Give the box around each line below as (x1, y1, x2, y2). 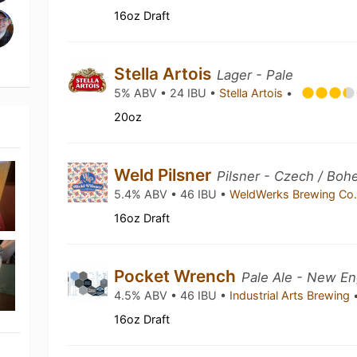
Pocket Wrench (114, 266, 241, 286)
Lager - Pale (217, 67, 294, 83)
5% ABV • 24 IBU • (114, 86, 220, 100)
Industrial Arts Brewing (229, 288, 354, 302)
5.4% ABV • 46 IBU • (114, 187, 230, 201)
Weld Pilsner (114, 165, 216, 185)
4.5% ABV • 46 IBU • (114, 288, 230, 302)
